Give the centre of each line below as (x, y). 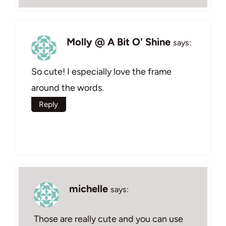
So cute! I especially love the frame (101, 72)
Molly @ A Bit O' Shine (119, 42)
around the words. (68, 88)
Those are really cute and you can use (108, 219)
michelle (89, 189)
